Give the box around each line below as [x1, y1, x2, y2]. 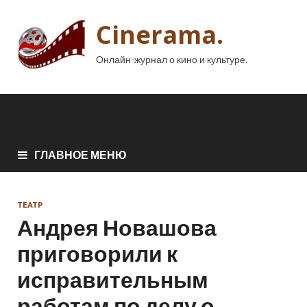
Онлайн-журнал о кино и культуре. [96, 53, 247, 65]
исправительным [17, 265, 208, 293]
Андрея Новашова [17, 213, 217, 241]
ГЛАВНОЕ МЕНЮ [34, 147, 127, 161]
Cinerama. [96, 18, 223, 51]
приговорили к [17, 239, 177, 267]
